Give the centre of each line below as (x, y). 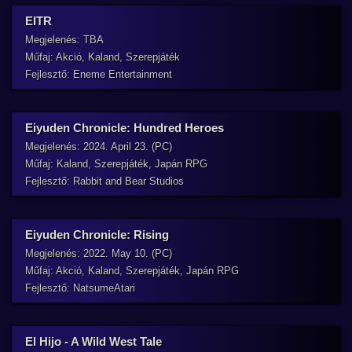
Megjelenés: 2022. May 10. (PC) (99, 253)
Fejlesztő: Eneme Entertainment (99, 74)
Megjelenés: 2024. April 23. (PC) (99, 147)
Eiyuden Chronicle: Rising (97, 235)
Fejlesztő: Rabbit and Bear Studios (104, 181)
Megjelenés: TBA (64, 40)
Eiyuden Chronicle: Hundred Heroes (125, 128)
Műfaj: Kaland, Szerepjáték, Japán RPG (116, 164)
